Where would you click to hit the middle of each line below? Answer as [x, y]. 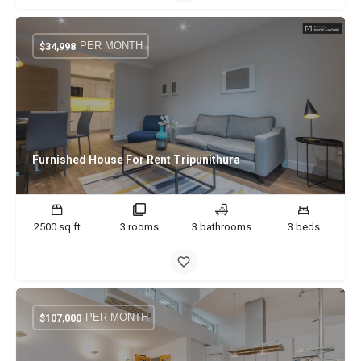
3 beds [304, 227]
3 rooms [139, 227]
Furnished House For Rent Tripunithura [136, 160]
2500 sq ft [57, 227]
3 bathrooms [222, 227]
